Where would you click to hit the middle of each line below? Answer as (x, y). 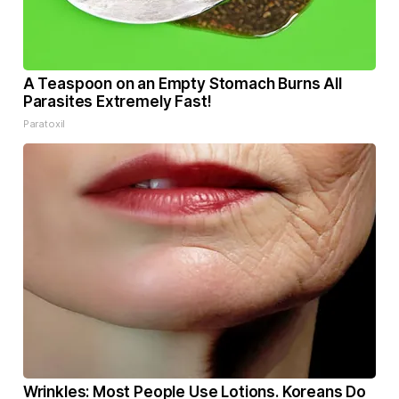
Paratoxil (44, 124)
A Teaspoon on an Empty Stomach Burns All (182, 84)
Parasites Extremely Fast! (117, 102)
